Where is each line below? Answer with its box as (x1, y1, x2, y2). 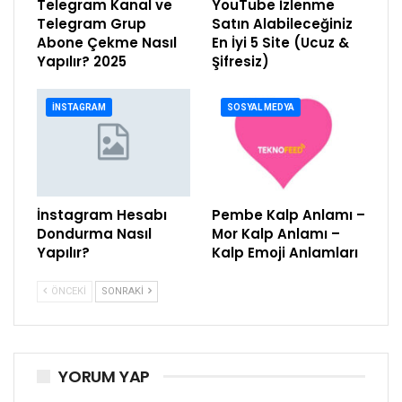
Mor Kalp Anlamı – (212, 223, 340, 243)
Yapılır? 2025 (37, 52, 127, 72)
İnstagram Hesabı (37, 205, 167, 224)
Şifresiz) (212, 52, 269, 72)
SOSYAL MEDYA (227, 102, 294, 113)
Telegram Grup (37, 14, 146, 34)
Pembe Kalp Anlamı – (212, 205, 365, 224)
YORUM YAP (58, 364, 151, 388)
